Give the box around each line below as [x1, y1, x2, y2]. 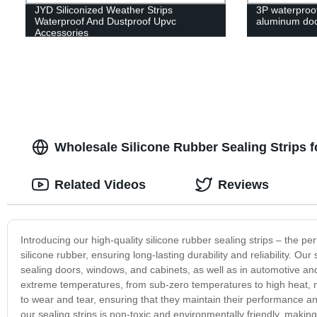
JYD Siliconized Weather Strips [34, 4, 173, 16]
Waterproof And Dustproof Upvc [34, 15, 176, 27]
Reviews [217, 177, 269, 192]
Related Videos [54, 177, 146, 192]
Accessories [34, 26, 88, 38]
